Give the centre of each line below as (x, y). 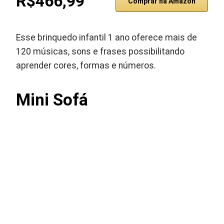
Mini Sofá (52, 100)
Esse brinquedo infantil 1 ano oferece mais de (107, 37)
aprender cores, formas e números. (86, 65)
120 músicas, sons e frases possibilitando (100, 51)
